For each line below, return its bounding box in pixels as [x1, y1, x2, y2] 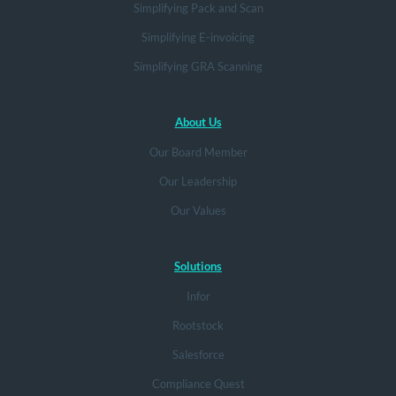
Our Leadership [159, 173, 237, 188]
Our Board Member [148, 144, 247, 159]
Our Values [170, 202, 226, 217]
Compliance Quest [151, 376, 245, 391]
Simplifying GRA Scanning [133, 58, 263, 73]
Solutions [174, 258, 222, 273]
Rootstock [172, 317, 224, 332]
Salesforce [171, 346, 225, 362]
